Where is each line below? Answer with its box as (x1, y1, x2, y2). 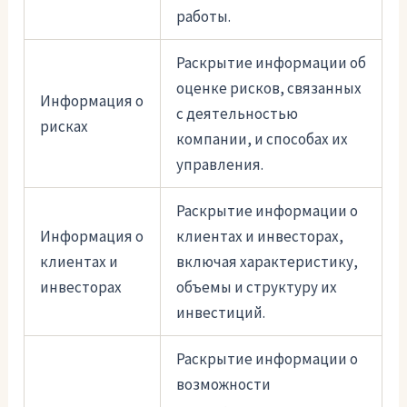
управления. (176, 154, 264, 175)
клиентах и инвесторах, (176, 226, 344, 247)
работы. (176, 6, 232, 27)
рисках (40, 116, 89, 137)
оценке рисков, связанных (176, 78, 362, 99)
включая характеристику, (176, 252, 359, 273)
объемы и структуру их (176, 277, 338, 298)
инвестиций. (176, 303, 266, 323)
